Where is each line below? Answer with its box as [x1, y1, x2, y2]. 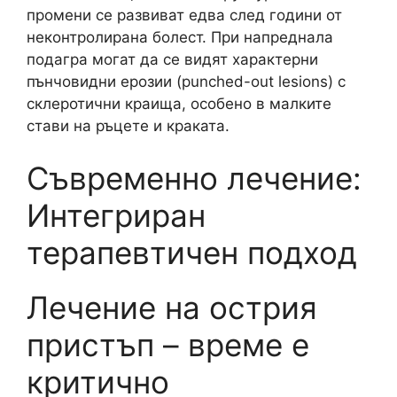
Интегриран [27, 197, 206, 234]
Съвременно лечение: [27, 160, 362, 197]
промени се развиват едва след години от [27, 5, 342, 24]
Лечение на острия [27, 289, 317, 326]
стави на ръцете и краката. [27, 116, 230, 135]
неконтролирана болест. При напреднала [27, 27, 333, 46]
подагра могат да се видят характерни [27, 50, 318, 68]
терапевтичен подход [27, 234, 357, 271]
